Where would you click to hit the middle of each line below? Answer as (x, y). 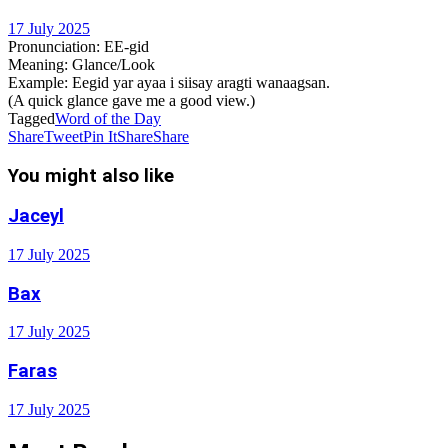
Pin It (100, 136)
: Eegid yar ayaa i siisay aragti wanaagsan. (197, 82)
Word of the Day (108, 118)
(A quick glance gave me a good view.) (131, 100)
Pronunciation (52, 46)
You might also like (91, 175)
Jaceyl (36, 216)
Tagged (31, 118)
